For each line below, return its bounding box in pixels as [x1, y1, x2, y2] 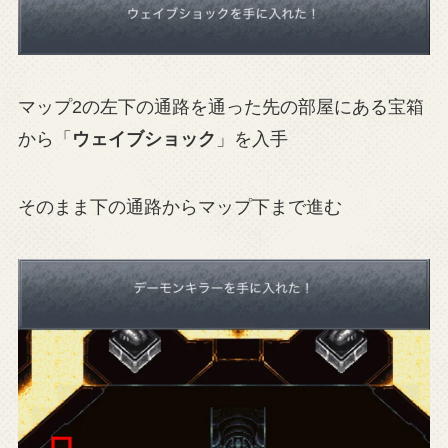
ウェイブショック [71, 128, 216, 149]
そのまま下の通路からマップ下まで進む [17, 196, 342, 217]
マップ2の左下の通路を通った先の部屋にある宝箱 [17, 96, 424, 117]
